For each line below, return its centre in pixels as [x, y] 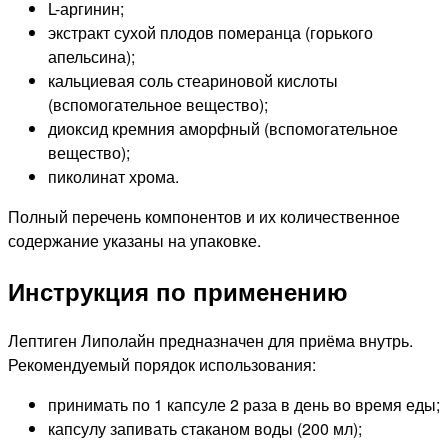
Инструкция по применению [178, 290]
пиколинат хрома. [113, 176]
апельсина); [91, 56]
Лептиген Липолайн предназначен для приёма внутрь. [210, 340]
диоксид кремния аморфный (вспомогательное [223, 128]
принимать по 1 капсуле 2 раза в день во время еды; [244, 404]
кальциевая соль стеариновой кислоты [193, 80]
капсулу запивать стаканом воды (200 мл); [205, 428]
